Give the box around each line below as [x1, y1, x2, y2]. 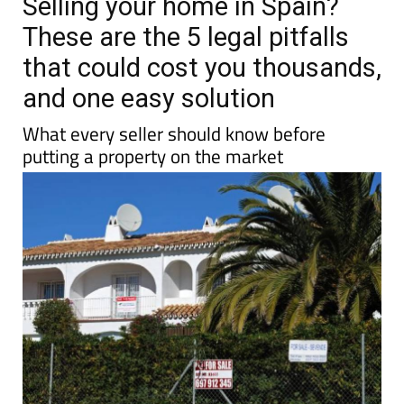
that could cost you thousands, [23, 51, 381, 83]
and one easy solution [23, 82, 275, 114]
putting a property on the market [23, 141, 283, 170]
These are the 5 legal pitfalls [23, 21, 349, 52]
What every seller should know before [23, 118, 326, 148]
